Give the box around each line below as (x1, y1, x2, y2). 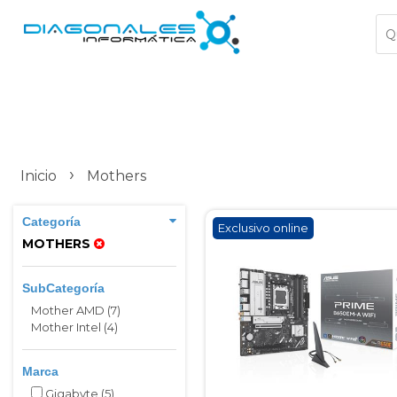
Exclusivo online (218, 221, 308, 235)
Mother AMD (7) (31, 303, 121, 317)
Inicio (20, 167, 57, 184)
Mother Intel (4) (31, 320, 118, 334)
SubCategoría (22, 281, 105, 295)
